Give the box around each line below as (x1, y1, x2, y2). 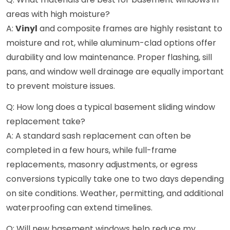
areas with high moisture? (6, 8, 110, 21)
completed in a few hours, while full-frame (6, 144, 177, 157)
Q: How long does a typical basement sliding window (6, 101, 215, 113)
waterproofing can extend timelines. (6, 202, 152, 214)
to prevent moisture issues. (6, 80, 115, 92)
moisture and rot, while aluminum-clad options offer (6, 37, 216, 49)
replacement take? (6, 116, 85, 128)
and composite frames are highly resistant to (37, 23, 222, 35)
